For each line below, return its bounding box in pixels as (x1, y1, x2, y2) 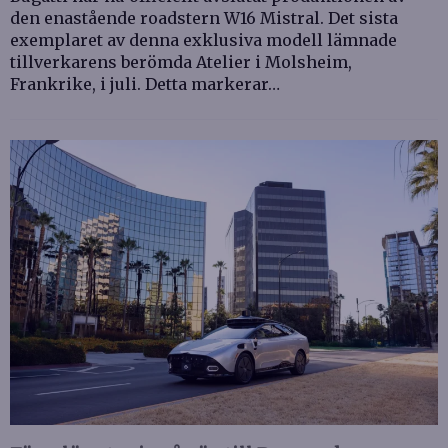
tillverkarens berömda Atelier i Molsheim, (10, 51, 352, 72)
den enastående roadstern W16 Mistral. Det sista (10, 7, 398, 28)
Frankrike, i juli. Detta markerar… (10, 73, 280, 94)
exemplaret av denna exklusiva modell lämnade (10, 29, 397, 50)
